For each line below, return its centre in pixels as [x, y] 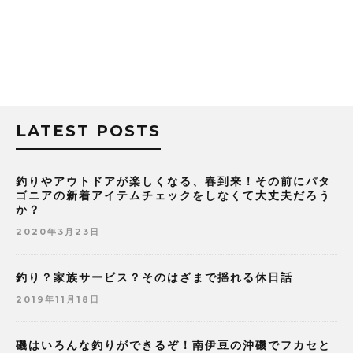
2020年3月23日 [58, 232]
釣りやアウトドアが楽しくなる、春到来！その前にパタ [173, 182]
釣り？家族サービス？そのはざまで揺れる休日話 [154, 278]
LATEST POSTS [88, 131]
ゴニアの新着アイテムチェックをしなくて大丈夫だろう [173, 196]
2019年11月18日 [58, 300]
